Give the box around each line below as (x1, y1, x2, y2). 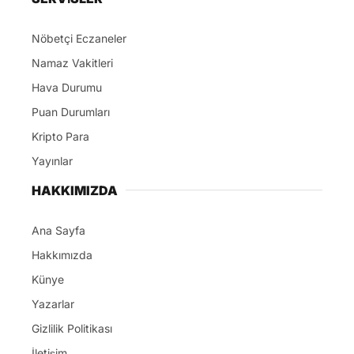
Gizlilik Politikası (32, 321, 112, 335)
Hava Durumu (32, 80, 102, 94)
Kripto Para (32, 129, 89, 143)
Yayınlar (32, 153, 73, 168)
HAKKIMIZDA (32, 182, 118, 198)
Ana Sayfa (32, 223, 85, 237)
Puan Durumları (32, 104, 110, 119)
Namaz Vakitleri (32, 55, 113, 70)
